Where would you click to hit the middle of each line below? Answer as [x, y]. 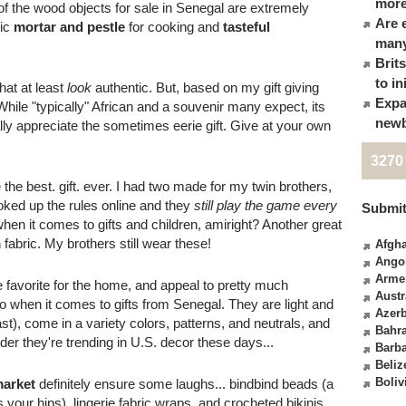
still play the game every [266, 205]
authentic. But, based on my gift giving [207, 87]
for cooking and [174, 27]
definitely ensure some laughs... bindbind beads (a [184, 384]
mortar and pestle [69, 27]
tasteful [246, 27]
